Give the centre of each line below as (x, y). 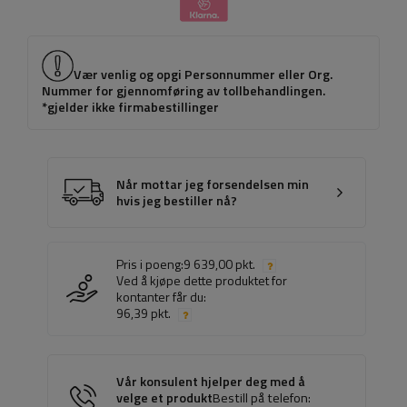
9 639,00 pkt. (219, 264)
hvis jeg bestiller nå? (177, 201)
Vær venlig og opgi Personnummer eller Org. (203, 75)
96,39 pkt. (144, 313)
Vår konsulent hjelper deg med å (211, 382)
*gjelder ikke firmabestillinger (130, 108)
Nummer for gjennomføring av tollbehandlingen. (184, 91)
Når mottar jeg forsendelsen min (213, 185)
